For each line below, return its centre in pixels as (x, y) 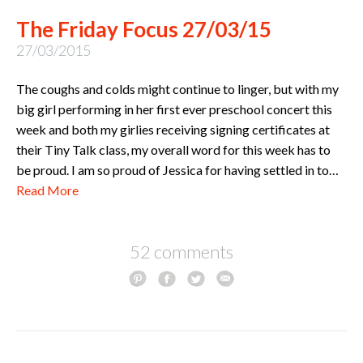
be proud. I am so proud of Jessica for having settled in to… (177, 169)
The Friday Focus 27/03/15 (144, 29)
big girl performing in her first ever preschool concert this (174, 109)
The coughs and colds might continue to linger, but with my (177, 88)
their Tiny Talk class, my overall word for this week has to (173, 149)
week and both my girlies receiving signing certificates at (173, 129)
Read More (47, 190)
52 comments (181, 251)
